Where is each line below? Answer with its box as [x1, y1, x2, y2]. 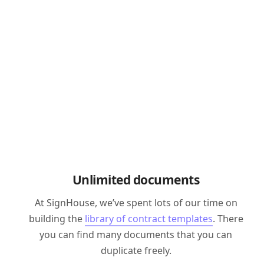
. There [212, 212, 243, 225]
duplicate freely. [100, 244, 171, 257]
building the [28, 212, 85, 225]
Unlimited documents [72, 171, 200, 188]
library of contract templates [84, 212, 213, 225]
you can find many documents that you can [39, 228, 233, 241]
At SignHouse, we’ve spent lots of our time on [34, 196, 237, 209]
